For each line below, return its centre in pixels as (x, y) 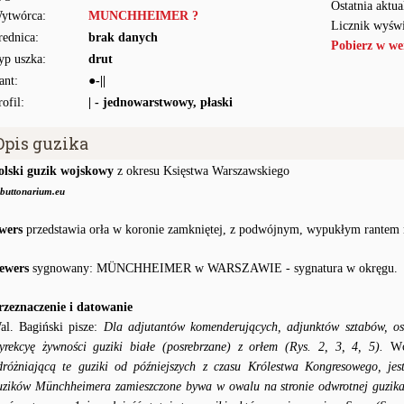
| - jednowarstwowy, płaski (161, 102)
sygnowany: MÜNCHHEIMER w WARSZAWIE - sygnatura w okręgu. (213, 268)
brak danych (123, 37)
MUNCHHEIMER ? (143, 16)
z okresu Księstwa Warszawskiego (202, 171)
